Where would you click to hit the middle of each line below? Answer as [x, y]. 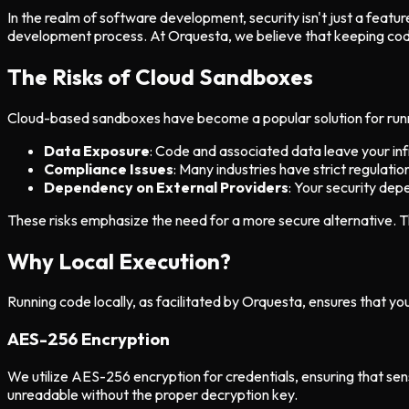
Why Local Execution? [119, 261]
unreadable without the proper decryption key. [152, 394]
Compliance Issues [109, 168]
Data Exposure [97, 150]
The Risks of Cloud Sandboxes [160, 76]
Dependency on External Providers [166, 187]
